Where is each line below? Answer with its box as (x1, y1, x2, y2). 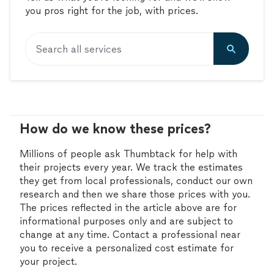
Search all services (35, 43, 122, 55)
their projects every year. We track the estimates (20, 161, 243, 173)
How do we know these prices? (20, 120, 211, 137)
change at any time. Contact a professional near (20, 229, 240, 240)
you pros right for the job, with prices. (25, 5, 198, 17)
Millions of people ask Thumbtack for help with (20, 148, 237, 160)
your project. (20, 256, 77, 267)
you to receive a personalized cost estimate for (20, 242, 234, 254)
